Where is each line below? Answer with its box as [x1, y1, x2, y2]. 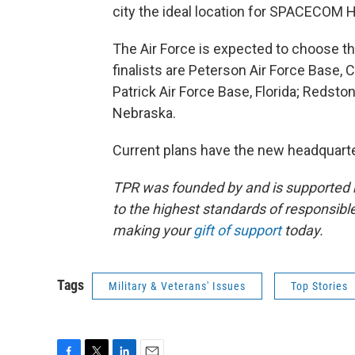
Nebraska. [113, 105, 176, 122]
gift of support [193, 222, 281, 239]
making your [113, 222, 193, 239]
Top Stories [291, 280, 348, 293]
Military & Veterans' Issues [109, 280, 246, 293]
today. [281, 222, 323, 239]
